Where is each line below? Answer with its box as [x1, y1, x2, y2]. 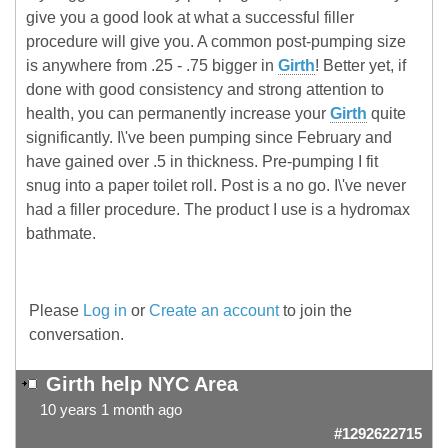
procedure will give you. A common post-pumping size [26, 33, 406, 51]
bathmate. [26, 225, 96, 243]
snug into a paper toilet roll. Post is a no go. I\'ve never [26, 177, 406, 195]
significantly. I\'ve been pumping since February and [26, 129, 392, 147]
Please [29, 302, 83, 320]
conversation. [29, 326, 124, 344]
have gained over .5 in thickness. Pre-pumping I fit [26, 153, 378, 171]
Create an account [149, 302, 279, 320]
